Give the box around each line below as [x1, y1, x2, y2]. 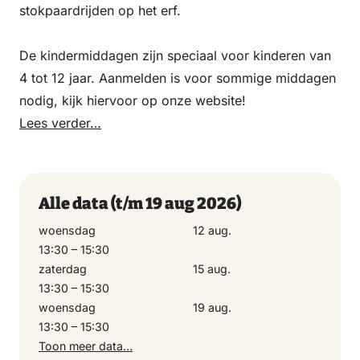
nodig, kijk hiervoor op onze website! [19, 92, 246, 109]
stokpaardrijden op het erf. [19, 2, 181, 19]
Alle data [39, 194, 111, 214]
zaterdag [39, 262, 87, 276]
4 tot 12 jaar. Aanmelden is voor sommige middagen [19, 70, 336, 87]
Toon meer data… [39, 339, 133, 354]
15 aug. [193, 262, 231, 276]
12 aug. [193, 223, 231, 238]
